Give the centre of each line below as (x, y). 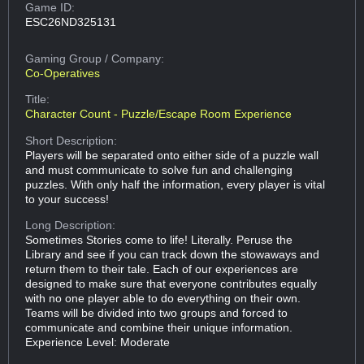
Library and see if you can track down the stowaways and (173, 254)
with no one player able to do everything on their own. (163, 298)
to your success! (67, 199)
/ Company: (135, 58)
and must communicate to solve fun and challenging (159, 169)
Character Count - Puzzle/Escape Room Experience (159, 114)
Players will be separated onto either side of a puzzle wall (172, 155)
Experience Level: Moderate (98, 342)
